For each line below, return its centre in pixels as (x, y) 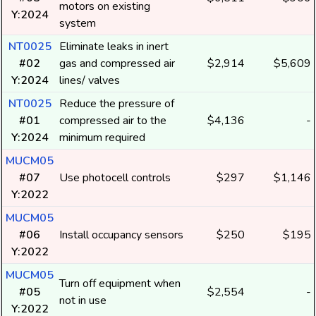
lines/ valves (90, 80)
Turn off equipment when (120, 284)
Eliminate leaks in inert (114, 47)
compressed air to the (113, 121)
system (78, 23)
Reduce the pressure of (117, 104)
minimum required (102, 138)
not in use (83, 300)
